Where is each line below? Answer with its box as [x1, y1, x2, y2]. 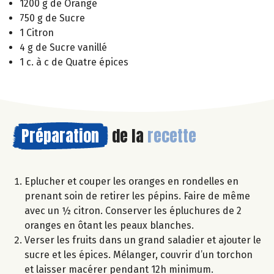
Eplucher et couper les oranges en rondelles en [24, 175, 239, 187]
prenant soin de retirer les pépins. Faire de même [24, 190, 250, 202]
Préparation [21, 123, 99, 148]
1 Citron [20, 26, 54, 39]
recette [147, 123, 196, 148]
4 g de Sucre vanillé [20, 41, 107, 53]
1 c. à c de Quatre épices [20, 56, 128, 68]
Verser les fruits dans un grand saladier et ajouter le [24, 234, 261, 246]
